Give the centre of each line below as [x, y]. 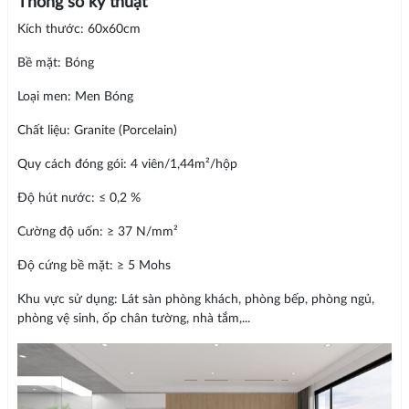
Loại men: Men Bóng [75, 97]
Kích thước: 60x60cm [79, 30]
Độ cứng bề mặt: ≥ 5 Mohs [94, 266]
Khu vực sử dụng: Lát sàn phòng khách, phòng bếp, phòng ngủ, [195, 300]
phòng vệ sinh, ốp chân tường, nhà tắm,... [133, 319]
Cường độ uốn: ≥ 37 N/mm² [97, 232]
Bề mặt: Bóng [55, 63]
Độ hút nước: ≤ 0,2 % [79, 199]
